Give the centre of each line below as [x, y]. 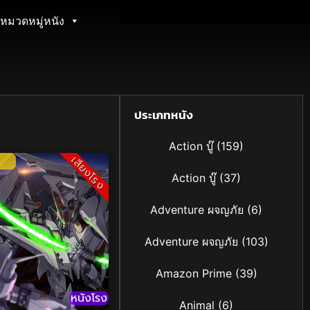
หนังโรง [89, 299]
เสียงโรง [88, 173]
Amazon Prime [193, 274]
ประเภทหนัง [164, 115]
